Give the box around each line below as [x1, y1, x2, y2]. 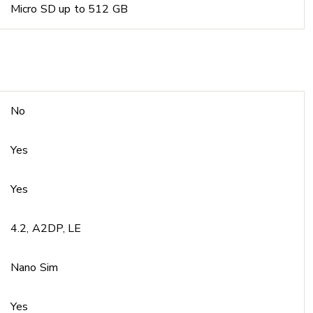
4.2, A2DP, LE [10, 221, 81, 236]
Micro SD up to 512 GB [10, 1, 128, 17]
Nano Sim [10, 260, 58, 275]
